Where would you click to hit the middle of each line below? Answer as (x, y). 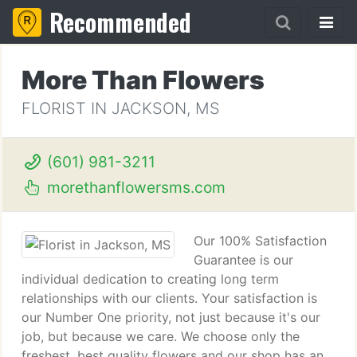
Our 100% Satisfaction (260, 241)
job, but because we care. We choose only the (161, 336)
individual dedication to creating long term (150, 279)
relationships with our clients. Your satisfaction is (169, 298)
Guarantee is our (243, 260)
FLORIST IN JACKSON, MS (121, 108)
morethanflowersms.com (134, 187)
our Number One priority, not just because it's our (171, 317)
